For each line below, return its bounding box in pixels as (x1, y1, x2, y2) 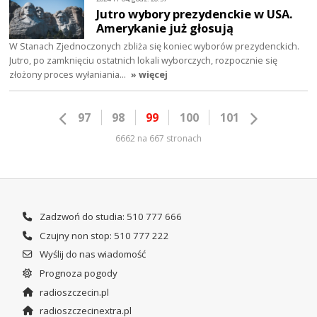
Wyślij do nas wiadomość (37, 248, 146, 261)
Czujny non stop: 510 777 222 (37, 229, 169, 242)
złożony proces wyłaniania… (9, 68, 129, 81)
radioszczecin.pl (37, 285, 109, 299)
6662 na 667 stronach (115, 132, 202, 144)
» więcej (131, 68, 168, 81)
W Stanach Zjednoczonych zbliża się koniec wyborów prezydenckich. (9, 40, 300, 53)
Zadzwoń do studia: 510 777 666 (37, 209, 182, 223)
